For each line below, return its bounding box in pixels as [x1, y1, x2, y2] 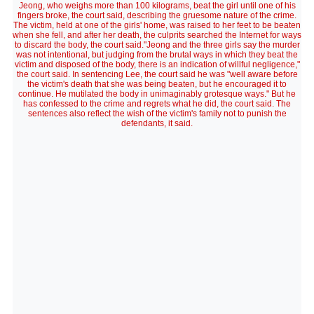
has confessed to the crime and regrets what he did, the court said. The [23, 99, 291, 109]
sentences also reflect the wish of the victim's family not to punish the [27, 109, 287, 118]
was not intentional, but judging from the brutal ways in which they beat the [16, 50, 298, 60]
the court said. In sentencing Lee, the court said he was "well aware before [16, 69, 298, 79]
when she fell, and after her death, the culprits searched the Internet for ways [13, 30, 301, 40]
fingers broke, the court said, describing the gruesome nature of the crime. [18, 11, 296, 20]
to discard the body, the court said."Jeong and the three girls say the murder [14, 40, 300, 50]
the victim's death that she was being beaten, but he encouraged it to [27, 79, 287, 89]
